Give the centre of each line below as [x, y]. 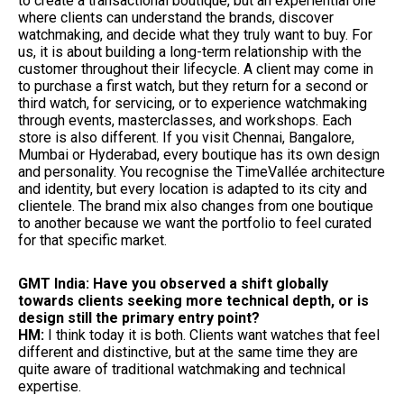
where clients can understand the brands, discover [176, 17]
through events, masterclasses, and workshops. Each [185, 120]
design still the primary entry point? [139, 317]
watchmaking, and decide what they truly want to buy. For [195, 34]
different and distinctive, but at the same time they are [188, 352]
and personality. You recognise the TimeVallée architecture [202, 171]
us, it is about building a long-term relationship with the [190, 51]
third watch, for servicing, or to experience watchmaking [193, 103]
